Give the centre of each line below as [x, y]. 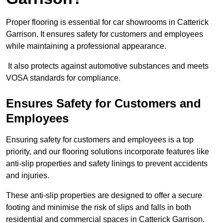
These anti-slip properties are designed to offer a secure [104, 196]
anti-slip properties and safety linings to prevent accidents [107, 164]
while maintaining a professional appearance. [86, 46]
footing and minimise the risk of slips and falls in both [99, 208]
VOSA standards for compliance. [63, 78]
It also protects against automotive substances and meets [107, 66]
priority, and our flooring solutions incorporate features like [108, 152]
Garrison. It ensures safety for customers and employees [105, 34]
